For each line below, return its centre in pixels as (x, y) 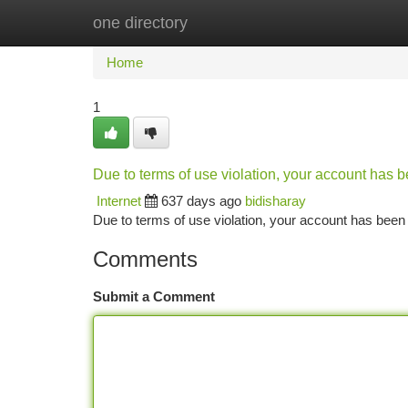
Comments (145, 259)
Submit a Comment (154, 296)
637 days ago (201, 201)
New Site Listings (235, 22)
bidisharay (275, 201)
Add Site (339, 22)
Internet (119, 201)
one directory (140, 23)
